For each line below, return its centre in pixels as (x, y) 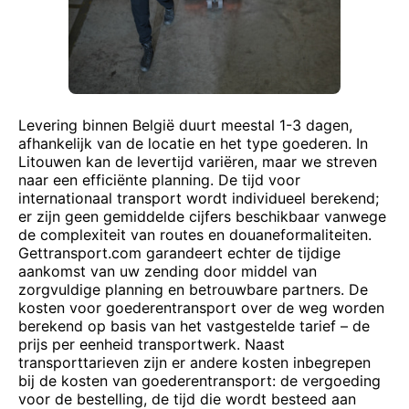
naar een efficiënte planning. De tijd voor (159, 180)
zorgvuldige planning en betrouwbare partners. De (193, 289)
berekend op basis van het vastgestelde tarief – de (194, 326)
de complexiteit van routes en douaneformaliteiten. (195, 235)
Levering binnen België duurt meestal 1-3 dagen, (185, 125)
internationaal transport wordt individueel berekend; (199, 198)
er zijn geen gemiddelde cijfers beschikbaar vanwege (202, 216)
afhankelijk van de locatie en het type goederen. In (193, 143)
